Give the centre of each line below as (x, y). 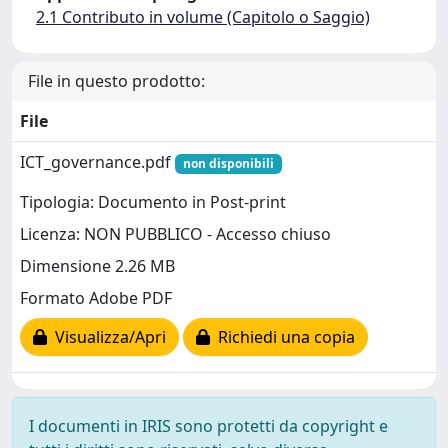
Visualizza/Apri (106, 337)
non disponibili (228, 163)
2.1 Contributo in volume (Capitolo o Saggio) (203, 16)
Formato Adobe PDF (96, 298)
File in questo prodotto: (116, 80)
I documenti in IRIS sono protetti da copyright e (208, 425)
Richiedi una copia (282, 337)
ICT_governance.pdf (97, 161)
